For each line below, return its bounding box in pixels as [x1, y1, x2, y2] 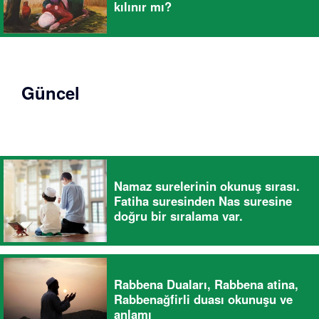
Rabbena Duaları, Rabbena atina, [114, 275, 298, 293]
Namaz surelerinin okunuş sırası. [114, 177, 300, 194]
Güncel [21, 80, 80, 105]
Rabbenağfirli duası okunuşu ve [114, 290, 293, 308]
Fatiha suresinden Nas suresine [114, 192, 292, 209]
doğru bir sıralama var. [114, 206, 243, 224]
